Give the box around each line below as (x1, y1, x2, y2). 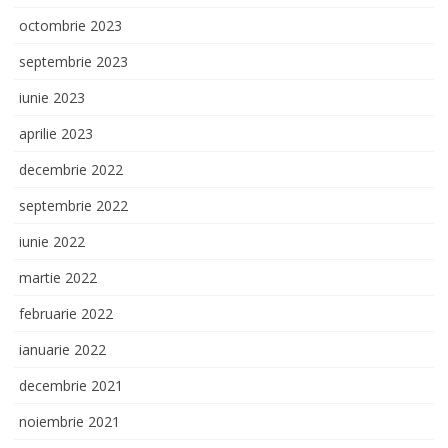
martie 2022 (19, 267, 97, 287)
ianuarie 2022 (19, 339, 106, 359)
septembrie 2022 (19, 195, 128, 215)
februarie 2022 (19, 303, 113, 323)
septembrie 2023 (19, 51, 128, 71)
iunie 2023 (19, 87, 85, 107)
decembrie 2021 (19, 375, 123, 395)
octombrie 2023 (19, 15, 122, 35)
